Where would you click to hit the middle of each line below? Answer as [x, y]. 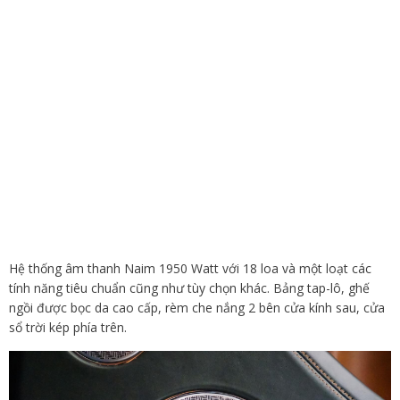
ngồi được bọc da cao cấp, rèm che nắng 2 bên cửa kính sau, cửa [197, 307]
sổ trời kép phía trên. [68, 327]
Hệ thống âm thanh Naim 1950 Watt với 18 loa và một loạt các [190, 268]
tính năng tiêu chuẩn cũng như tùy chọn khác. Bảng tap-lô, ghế [189, 287]
